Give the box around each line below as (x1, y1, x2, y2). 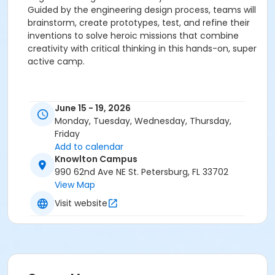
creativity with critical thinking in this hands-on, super (28, 42, 257, 55)
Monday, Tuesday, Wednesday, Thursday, (55, 115, 231, 128)
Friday (55, 128, 80, 141)
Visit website (55, 196, 107, 209)
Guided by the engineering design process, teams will (28, 4, 256, 16)
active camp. (28, 55, 85, 68)
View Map (55, 179, 95, 192)
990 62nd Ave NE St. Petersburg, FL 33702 (55, 166, 228, 179)
